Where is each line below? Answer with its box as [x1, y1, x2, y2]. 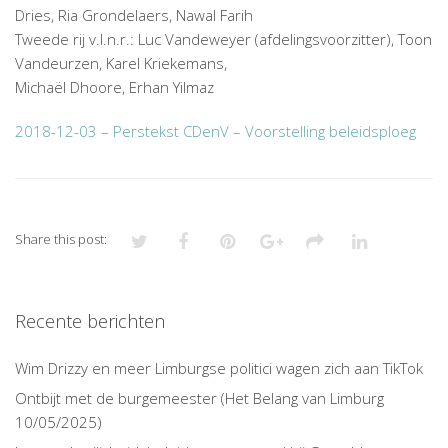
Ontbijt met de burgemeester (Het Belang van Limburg [15, 387, 384, 408]
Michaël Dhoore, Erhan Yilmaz [15, 76, 214, 97]
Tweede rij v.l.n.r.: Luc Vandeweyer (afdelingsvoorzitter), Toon [15, 28, 432, 49]
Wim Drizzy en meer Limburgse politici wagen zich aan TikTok [15, 357, 423, 378]
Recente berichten [15, 308, 165, 333]
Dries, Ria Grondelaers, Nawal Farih [15, 4, 253, 25]
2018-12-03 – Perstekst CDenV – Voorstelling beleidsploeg [15, 120, 416, 141]
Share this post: [15, 229, 107, 248]
